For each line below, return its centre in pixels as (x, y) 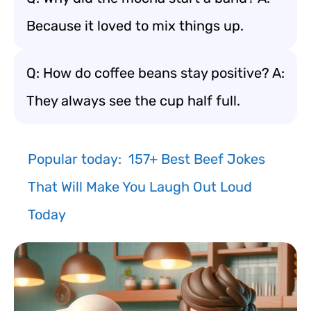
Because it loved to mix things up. (135, 26)
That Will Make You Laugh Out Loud (140, 187)
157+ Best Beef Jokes (197, 159)
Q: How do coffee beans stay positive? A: (155, 73)
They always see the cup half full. (133, 101)
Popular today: (75, 159)
